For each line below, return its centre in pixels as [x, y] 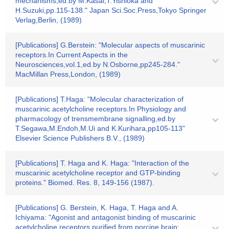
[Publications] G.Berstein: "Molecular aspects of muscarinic [110, 45]
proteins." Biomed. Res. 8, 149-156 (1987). [85, 182]
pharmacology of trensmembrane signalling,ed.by [95, 119]
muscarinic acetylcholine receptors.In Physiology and [101, 109]
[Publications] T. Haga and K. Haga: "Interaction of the [102, 163]
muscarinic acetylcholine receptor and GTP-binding [98, 173]
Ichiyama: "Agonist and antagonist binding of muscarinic [106, 217]
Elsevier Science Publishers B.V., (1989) [80, 138]
